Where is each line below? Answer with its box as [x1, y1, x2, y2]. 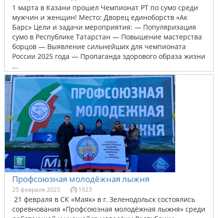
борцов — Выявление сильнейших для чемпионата [12, 41, 186, 51]
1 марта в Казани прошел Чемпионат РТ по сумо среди [12, 2, 198, 12]
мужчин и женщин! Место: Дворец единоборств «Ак [12, 12, 187, 22]
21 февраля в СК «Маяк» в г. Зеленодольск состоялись [12, 194, 195, 204]
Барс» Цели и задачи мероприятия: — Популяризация [12, 22, 196, 32]
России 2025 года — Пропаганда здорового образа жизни [12, 51, 205, 61]
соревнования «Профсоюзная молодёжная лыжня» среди [12, 204, 205, 214]
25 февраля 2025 [12, 185, 60, 194]
